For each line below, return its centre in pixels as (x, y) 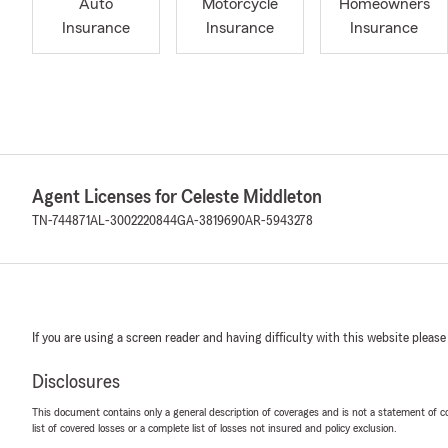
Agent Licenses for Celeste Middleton (177, 197)
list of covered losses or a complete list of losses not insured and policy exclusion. (214, 428)
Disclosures (76, 382)
